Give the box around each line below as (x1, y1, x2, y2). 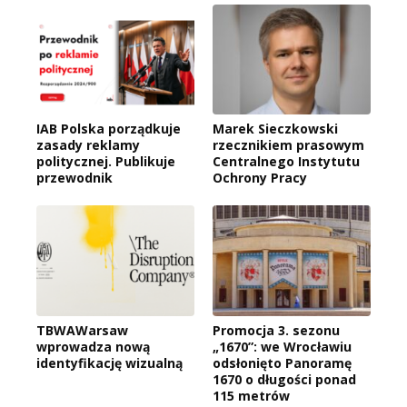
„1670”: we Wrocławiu (213, 338, 352, 356)
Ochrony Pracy (213, 169, 307, 187)
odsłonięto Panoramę (213, 354, 352, 372)
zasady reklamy (36, 136, 140, 154)
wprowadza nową (36, 338, 150, 356)
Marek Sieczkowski (213, 120, 338, 138)
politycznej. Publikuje (36, 153, 175, 171)
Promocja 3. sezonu (213, 322, 340, 340)
